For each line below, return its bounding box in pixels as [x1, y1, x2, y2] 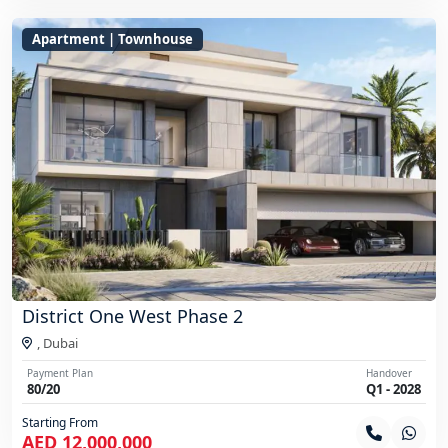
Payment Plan [27, 365, 93, 380]
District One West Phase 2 [22, 303, 243, 328]
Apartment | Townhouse [32, 29, 193, 48]
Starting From [22, 413, 98, 431]
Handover [366, 365, 412, 380]
